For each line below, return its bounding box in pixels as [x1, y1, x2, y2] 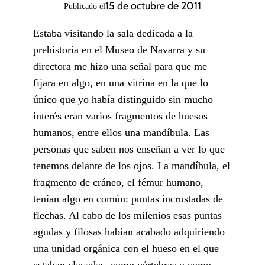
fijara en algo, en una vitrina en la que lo [33, 76, 208, 89]
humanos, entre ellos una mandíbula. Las [33, 126, 209, 138]
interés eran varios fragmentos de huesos [33, 109, 208, 122]
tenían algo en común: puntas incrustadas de [33, 192, 223, 205]
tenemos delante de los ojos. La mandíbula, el [33, 159, 230, 172]
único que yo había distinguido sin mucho [33, 93, 213, 105]
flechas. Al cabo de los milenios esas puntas [33, 209, 222, 221]
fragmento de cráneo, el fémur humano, [33, 176, 203, 188]
